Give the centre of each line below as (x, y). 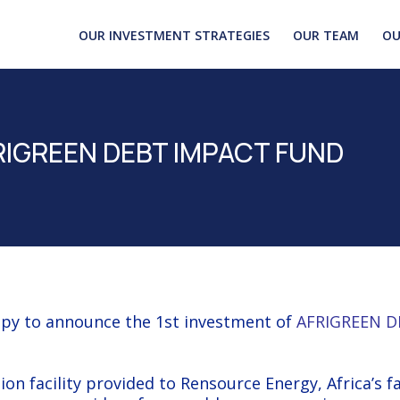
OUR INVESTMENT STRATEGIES (174, 35)
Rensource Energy (249, 383)
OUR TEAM (326, 35)
